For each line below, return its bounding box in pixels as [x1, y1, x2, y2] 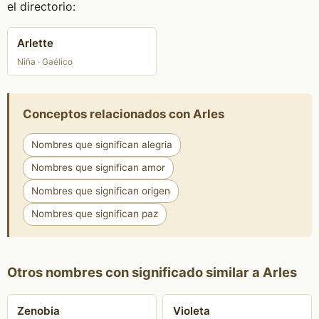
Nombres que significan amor [31, 162, 165, 174]
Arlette [17, 36, 54, 51]
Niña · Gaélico [17, 56, 73, 67]
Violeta [172, 303, 210, 318]
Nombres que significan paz [31, 208, 158, 220]
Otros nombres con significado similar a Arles [6, 264, 297, 281]
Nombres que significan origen [31, 184, 170, 197]
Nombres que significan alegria [31, 138, 172, 150]
